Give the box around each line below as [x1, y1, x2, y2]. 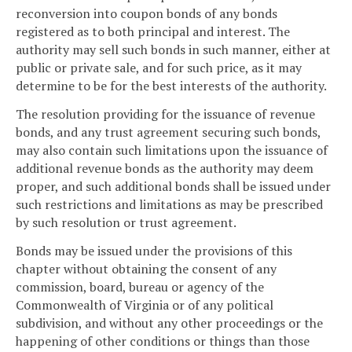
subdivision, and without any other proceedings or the [16, 313, 323, 332]
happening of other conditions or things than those [16, 332, 310, 350]
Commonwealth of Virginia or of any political [16, 295, 273, 313]
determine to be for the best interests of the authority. [16, 77, 327, 95]
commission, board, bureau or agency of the [16, 277, 264, 295]
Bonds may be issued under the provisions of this [16, 241, 292, 259]
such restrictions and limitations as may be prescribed [16, 195, 323, 213]
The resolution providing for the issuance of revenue [16, 104, 315, 123]
